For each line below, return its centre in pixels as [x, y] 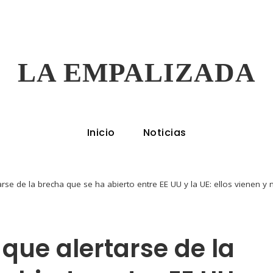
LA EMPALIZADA [136, 73]
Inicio [101, 133]
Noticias [165, 133]
